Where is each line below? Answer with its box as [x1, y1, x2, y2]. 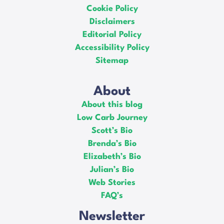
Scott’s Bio [91, 126, 132, 135]
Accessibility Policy [74, 43, 149, 52]
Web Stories [88, 178, 135, 187]
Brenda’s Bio [87, 139, 136, 148]
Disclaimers [89, 17, 135, 26]
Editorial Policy [82, 30, 141, 39]
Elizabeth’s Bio [83, 152, 141, 161]
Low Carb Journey [76, 113, 147, 122]
